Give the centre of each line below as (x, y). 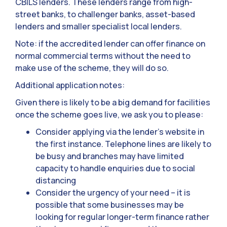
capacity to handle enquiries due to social (115, 168)
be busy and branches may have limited (110, 156)
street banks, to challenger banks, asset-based (105, 14)
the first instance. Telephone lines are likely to (123, 144)
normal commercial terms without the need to (103, 56)
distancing (56, 181)
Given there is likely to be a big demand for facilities (113, 103)
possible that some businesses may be (110, 205)
